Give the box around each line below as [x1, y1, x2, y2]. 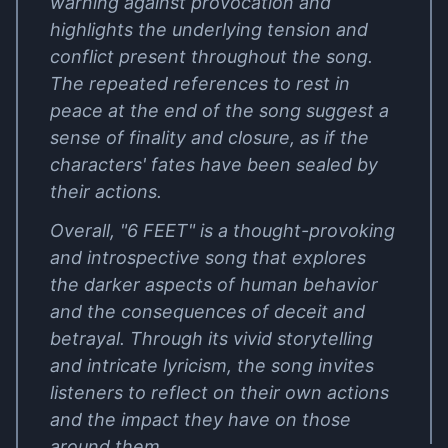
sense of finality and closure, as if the [50, 127, 369, 148]
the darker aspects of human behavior [50, 274, 378, 295]
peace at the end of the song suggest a [50, 100, 389, 121]
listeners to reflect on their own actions [50, 382, 389, 403]
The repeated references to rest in [50, 73, 350, 94]
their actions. [50, 181, 162, 202]
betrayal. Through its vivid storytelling [50, 328, 373, 349]
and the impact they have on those [50, 409, 351, 430]
